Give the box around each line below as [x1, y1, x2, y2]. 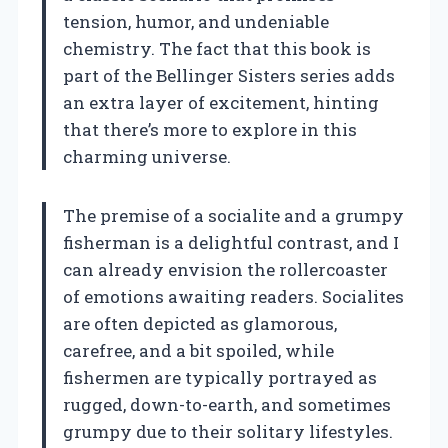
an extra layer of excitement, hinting [63, 90, 379, 114]
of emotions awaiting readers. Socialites [63, 284, 404, 308]
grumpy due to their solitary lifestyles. [63, 419, 393, 443]
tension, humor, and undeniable [63, 9, 329, 33]
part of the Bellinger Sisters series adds [63, 63, 395, 87]
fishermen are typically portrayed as [63, 365, 377, 389]
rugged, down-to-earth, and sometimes [63, 392, 391, 416]
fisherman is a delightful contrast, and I [63, 230, 399, 254]
